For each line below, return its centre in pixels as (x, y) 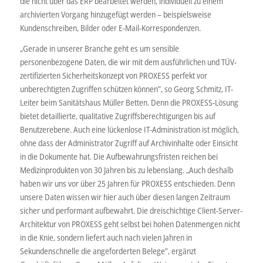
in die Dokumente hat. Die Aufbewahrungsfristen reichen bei (119, 156)
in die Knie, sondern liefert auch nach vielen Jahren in (106, 237)
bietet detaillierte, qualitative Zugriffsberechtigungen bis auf (117, 116)
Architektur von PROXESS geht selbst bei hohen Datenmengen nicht (130, 224)
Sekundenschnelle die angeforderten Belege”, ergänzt (108, 251)
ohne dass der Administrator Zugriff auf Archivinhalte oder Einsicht (129, 143)
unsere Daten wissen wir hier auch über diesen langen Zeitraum (125, 197)
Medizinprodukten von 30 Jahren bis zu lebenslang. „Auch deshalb (126, 170)
